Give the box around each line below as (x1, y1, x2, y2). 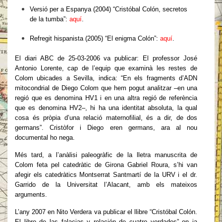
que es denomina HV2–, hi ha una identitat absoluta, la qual (15, 104, 197, 111)
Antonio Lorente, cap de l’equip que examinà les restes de (15, 64, 197, 72)
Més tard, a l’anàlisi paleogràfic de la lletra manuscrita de (15, 151, 197, 159)
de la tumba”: (30, 15, 69, 23)
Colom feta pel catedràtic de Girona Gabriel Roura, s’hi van (15, 161, 197, 168)
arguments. (15, 191, 47, 198)
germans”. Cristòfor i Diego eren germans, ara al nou (15, 124, 197, 131)
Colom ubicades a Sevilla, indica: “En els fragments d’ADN (15, 74, 197, 82)
